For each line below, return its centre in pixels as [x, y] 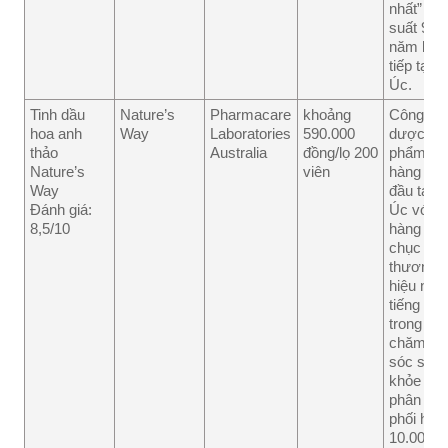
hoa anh [56, 134]
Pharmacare [250, 115]
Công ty [414, 115]
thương [413, 267]
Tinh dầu [57, 115]
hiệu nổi [414, 286]
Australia [238, 153]
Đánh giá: [61, 210]
